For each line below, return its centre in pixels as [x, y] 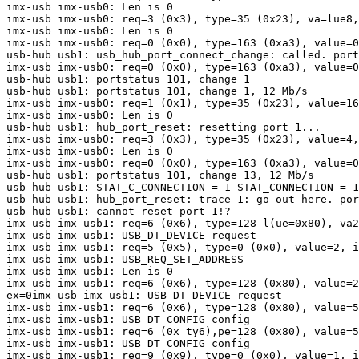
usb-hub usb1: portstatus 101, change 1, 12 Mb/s [157, 91]
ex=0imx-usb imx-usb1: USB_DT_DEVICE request [144, 296]
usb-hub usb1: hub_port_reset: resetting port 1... [163, 127]
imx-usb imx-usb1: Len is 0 [90, 272]
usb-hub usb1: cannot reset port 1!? [119, 212]
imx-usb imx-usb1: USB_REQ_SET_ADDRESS [125, 260]
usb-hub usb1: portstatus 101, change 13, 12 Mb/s [160, 175]
